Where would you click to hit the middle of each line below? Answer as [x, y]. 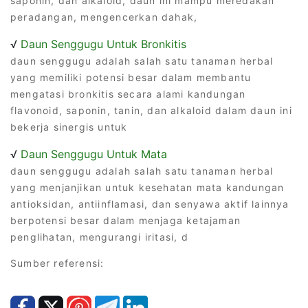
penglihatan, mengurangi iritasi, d [99, 236]
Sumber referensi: [57, 263]
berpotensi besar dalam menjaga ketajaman [126, 220]
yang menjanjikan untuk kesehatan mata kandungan [147, 187]
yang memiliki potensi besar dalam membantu [131, 77]
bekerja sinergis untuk [69, 126]
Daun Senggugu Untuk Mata [94, 154]
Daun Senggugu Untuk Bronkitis [103, 44]
